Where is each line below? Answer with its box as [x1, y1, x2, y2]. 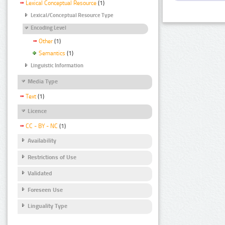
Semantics [39, 49, 65, 57]
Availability [28, 137, 56, 145]
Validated [28, 170, 52, 177]
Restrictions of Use [28, 153, 76, 161]
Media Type [28, 77, 58, 85]
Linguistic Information [31, 62, 83, 69]
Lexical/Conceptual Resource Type [31, 12, 114, 19]
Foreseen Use [28, 186, 63, 193]
